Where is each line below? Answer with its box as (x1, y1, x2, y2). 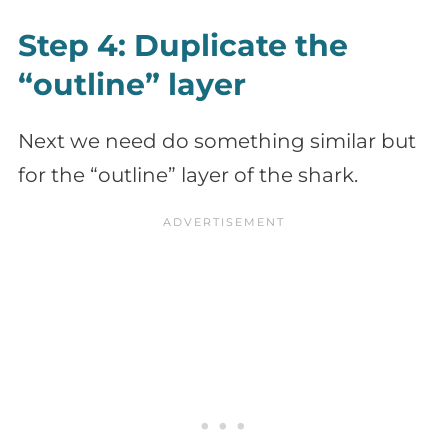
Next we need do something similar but (18, 129, 416, 154)
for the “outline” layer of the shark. (18, 163, 358, 188)
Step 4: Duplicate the (18, 27, 348, 65)
